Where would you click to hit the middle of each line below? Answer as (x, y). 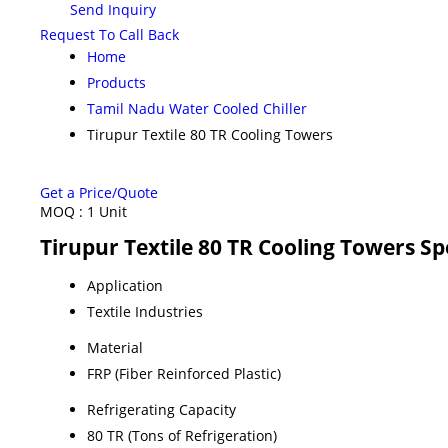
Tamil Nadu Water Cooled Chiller (197, 108)
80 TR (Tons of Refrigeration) (182, 435)
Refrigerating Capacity (161, 409)
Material (115, 347)
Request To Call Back (109, 34)
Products (116, 82)
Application (125, 285)
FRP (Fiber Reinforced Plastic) (184, 373)
